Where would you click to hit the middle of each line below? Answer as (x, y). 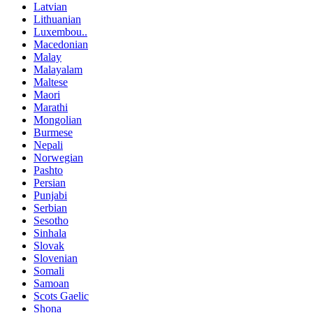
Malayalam (58, 70)
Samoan (51, 284)
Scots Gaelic (61, 296)
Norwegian (58, 158)
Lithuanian (57, 20)
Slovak (49, 246)
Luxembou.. (60, 32)
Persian (50, 183)
